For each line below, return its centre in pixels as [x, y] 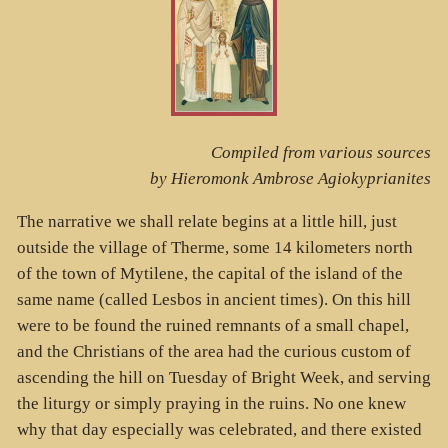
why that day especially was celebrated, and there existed [219, 429]
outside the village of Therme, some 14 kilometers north [214, 247]
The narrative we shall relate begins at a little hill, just [206, 221]
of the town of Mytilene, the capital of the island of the [209, 273]
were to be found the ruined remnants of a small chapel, [212, 325]
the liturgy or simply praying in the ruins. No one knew [211, 403]
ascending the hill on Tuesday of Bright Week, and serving [223, 377]
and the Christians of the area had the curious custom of [213, 351]
